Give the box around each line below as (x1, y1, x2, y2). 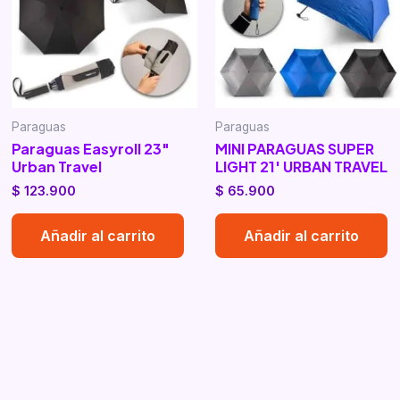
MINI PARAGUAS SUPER (214, 139, 374, 159)
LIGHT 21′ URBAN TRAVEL (214, 157, 387, 177)
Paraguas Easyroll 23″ (12, 139, 171, 159)
